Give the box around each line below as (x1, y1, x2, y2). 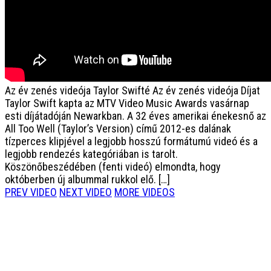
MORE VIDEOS (114, 186, 175, 198)
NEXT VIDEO (59, 186, 112, 198)
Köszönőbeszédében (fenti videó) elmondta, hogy (5, 160, 221, 173)
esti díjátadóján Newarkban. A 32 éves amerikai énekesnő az (5, 109, 266, 122)
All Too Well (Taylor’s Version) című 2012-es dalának (5, 122, 231, 135)
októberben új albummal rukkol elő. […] (5, 173, 170, 186)
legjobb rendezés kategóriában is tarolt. (5, 148, 178, 160)
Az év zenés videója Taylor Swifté (5, 84, 150, 97)
